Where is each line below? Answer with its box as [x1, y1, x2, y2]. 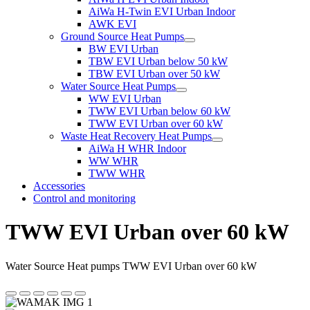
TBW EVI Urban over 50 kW [89, 68, 220, 80]
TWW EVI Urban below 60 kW [89, 105, 230, 117]
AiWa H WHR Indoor [89, 143, 186, 154]
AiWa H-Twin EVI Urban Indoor [89, 6, 235, 17]
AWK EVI [89, 18, 136, 30]
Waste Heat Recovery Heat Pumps [61, 130, 212, 142]
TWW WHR [89, 167, 145, 179]
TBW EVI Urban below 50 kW [89, 55, 228, 67]
